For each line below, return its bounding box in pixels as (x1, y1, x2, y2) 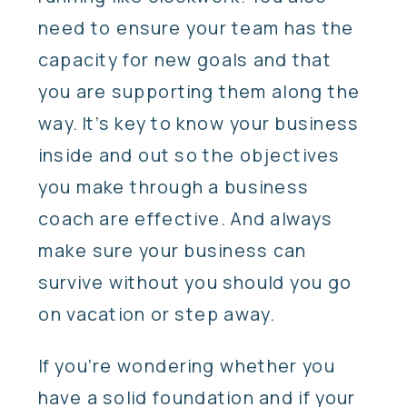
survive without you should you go (38, 269, 352, 294)
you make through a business (38, 174, 310, 199)
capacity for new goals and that (38, 46, 332, 72)
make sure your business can (38, 237, 307, 263)
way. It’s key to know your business (38, 110, 360, 135)
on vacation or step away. (38, 301, 279, 326)
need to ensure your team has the (38, 15, 354, 40)
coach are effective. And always (38, 205, 333, 231)
